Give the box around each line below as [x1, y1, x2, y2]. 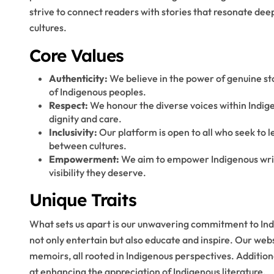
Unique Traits [29, 189, 136, 210]
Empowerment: [49, 153, 119, 165]
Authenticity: [49, 72, 108, 84]
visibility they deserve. [49, 166, 146, 179]
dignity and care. [49, 113, 122, 125]
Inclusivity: [49, 126, 97, 138]
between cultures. [49, 139, 127, 152]
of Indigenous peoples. [49, 86, 146, 98]
